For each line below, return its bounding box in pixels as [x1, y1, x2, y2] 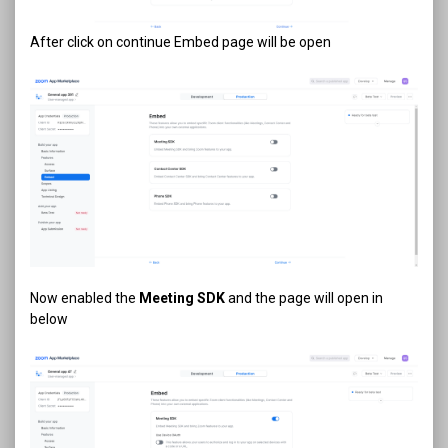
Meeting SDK [139, 289, 225, 306]
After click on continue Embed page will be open [30, 34, 334, 51]
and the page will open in [225, 289, 383, 306]
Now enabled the [30, 289, 139, 306]
